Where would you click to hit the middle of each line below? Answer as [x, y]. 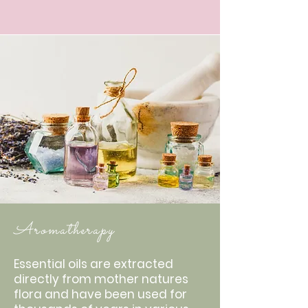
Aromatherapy [64, 230]
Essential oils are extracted [93, 264]
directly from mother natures [101, 279]
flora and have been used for [100, 294]
